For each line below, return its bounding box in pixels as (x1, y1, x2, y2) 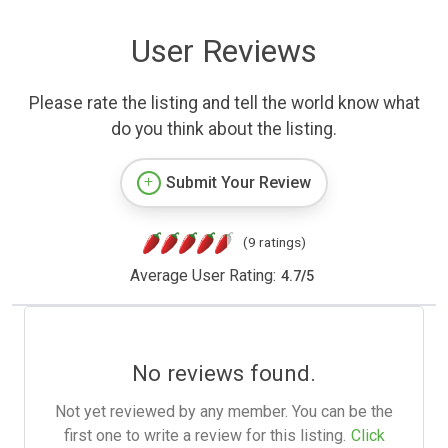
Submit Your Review (166, 173, 311, 193)
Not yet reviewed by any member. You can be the (55, 402, 393, 422)
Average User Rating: (129, 266, 276, 286)
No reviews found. (132, 360, 316, 387)
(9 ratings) (242, 234, 306, 251)
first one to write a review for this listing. (63, 426, 346, 446)
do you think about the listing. (111, 119, 337, 140)
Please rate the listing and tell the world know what (28, 93, 420, 114)
